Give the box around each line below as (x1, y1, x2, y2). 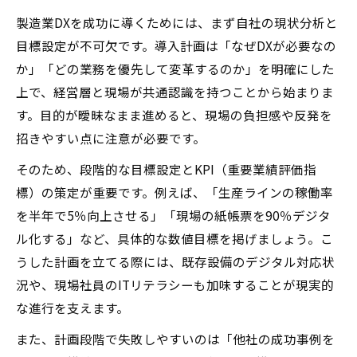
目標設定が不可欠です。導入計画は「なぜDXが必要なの (16, 37, 336, 54)
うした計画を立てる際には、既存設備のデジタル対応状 (16, 253, 335, 270)
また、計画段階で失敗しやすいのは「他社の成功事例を (16, 330, 335, 347)
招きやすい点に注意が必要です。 (16, 129, 206, 147)
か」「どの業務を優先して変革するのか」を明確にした (16, 60, 335, 77)
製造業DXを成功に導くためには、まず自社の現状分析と (16, 14, 338, 31)
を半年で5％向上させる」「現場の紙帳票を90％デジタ (16, 206, 331, 224)
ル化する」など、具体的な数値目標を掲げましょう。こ (16, 229, 333, 247)
